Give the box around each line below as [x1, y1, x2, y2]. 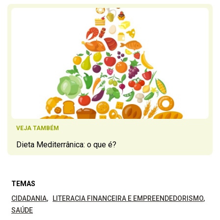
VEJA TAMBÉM [16, 125, 59, 132]
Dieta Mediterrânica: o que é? [16, 140, 116, 150]
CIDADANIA [11, 194, 47, 203]
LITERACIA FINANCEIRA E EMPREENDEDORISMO [53, 194, 203, 203]
